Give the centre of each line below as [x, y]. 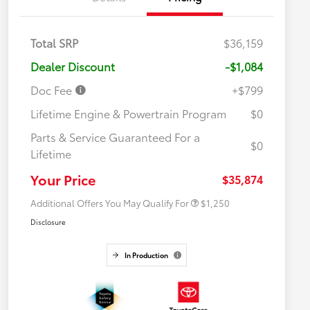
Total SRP [54, 43]
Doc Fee [53, 90]
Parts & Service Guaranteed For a [115, 137]
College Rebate [146, 172]
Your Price [63, 180]
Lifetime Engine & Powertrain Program [128, 113]
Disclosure [48, 222]
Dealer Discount [73, 66]
